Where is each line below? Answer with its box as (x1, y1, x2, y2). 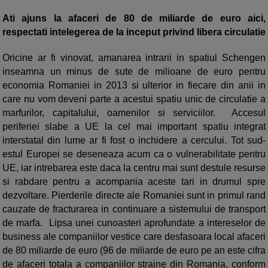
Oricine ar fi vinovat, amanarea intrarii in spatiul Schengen (2, 53, 266, 63)
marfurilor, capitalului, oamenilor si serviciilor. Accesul (2, 108, 266, 118)
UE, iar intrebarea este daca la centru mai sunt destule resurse (2, 163, 266, 173)
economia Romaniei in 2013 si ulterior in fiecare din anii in (2, 80, 266, 91)
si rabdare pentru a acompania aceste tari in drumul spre (2, 176, 266, 187)
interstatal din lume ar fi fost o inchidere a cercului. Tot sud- (2, 135, 266, 146)
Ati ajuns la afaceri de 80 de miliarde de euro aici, (2, 13, 266, 24)
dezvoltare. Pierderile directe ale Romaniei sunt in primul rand (2, 190, 266, 201)
